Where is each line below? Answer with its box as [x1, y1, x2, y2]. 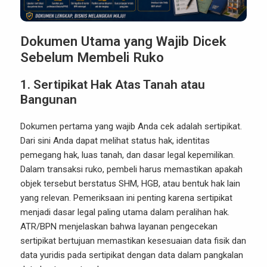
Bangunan [20, 92, 77, 107]
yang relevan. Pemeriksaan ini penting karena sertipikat [20, 193, 232, 204]
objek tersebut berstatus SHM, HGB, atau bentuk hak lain [20, 178, 240, 190]
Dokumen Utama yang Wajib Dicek [20, 33, 226, 49]
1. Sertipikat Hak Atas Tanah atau [20, 77, 205, 92]
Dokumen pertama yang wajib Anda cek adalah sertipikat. [20, 121, 242, 132]
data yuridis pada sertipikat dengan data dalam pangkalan [20, 250, 243, 261]
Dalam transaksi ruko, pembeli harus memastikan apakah [20, 164, 243, 175]
